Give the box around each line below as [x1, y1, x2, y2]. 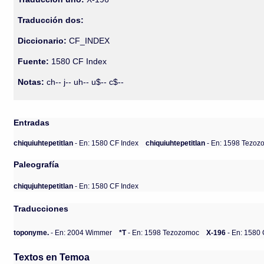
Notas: [18, 77, 45, 87]
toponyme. [14, 228, 49, 236]
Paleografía [14, 160, 60, 169]
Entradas [14, 118, 50, 127]
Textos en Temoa [14, 252, 90, 262]
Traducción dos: [18, 15, 84, 25]
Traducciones [14, 204, 69, 213]
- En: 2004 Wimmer [49, 228, 113, 236]
